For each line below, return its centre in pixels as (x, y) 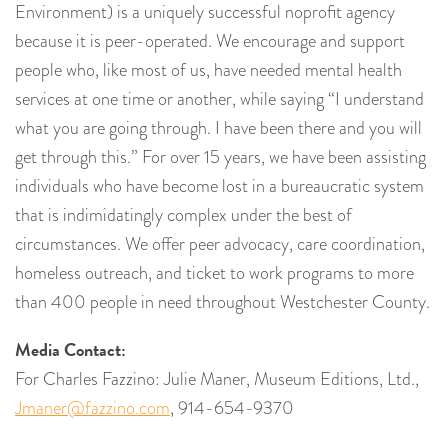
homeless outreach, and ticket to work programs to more (214, 273)
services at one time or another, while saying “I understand (219, 99)
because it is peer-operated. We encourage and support (210, 41)
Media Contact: (70, 350)
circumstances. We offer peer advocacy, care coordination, (220, 244)
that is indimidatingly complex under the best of (183, 215)
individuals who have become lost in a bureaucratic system (219, 186)
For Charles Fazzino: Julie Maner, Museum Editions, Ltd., (217, 379)
